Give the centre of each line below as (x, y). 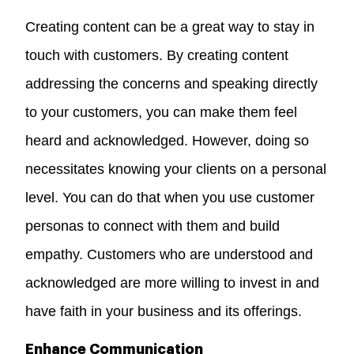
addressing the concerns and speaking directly (172, 83)
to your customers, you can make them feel (162, 112)
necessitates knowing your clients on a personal (176, 169)
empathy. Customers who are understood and (169, 254)
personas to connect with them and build (153, 226)
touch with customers (92, 55)
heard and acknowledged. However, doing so (168, 140)
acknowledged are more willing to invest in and (173, 282)
